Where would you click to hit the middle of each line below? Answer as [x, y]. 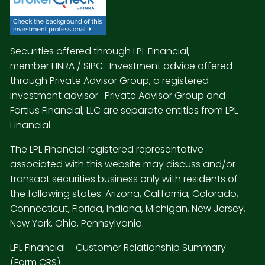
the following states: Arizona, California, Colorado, [125, 193]
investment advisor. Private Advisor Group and [118, 95]
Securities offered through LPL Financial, [100, 51]
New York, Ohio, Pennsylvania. [77, 223]
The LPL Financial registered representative [107, 149]
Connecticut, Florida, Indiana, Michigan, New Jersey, [128, 208]
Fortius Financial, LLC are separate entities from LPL [124, 110]
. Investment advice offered [168, 66]
